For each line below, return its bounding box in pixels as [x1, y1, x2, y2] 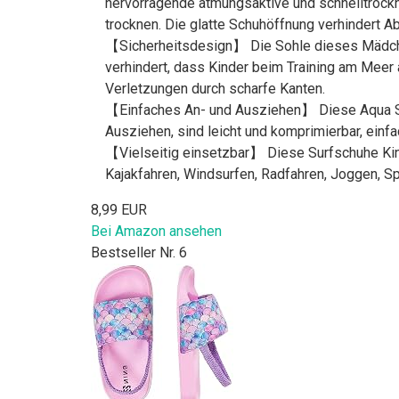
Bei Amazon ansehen [91, 222, 222, 240]
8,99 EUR [91, 200, 147, 218]
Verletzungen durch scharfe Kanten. [105, 79, 325, 97]
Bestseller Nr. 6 [91, 243, 187, 261]
